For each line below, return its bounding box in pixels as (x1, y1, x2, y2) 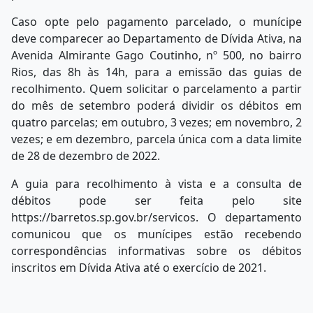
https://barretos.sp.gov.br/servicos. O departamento (11, 210, 302, 226)
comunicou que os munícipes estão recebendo (11, 226, 302, 242)
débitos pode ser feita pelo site (11, 193, 302, 209)
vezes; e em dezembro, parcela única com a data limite (11, 131, 302, 147)
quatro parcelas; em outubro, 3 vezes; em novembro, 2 (11, 115, 302, 131)
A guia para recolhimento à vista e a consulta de (11, 176, 302, 192)
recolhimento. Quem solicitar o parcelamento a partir (11, 81, 302, 97)
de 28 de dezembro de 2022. (11, 148, 160, 164)
